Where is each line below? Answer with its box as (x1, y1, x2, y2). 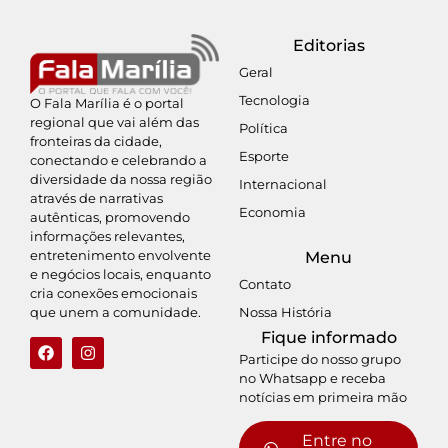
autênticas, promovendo (30, 209, 190, 226)
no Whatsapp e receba (239, 369, 387, 386)
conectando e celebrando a (30, 152, 207, 169)
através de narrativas (30, 190, 163, 207)
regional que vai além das (30, 114, 199, 131)
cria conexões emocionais (30, 285, 197, 302)
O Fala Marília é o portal (30, 95, 184, 112)
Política (239, 119, 289, 136)
